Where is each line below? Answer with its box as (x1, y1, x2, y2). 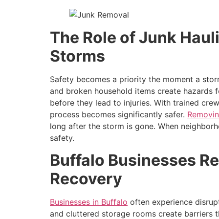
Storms (50, 46, 105, 66)
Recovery (50, 169, 122, 188)
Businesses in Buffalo (50, 197, 128, 207)
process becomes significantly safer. (50, 109, 187, 120)
